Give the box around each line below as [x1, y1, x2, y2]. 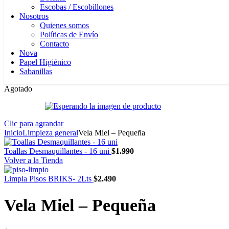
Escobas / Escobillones [40, 3, 113, 11]
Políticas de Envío [40, 30, 98, 39]
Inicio [4, 128, 22, 137]
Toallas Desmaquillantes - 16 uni [4, 147, 111, 155]
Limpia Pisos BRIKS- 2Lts [4, 174, 94, 183]
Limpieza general [22, 128, 78, 137]
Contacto [40, 39, 69, 48]
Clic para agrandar [4, 119, 63, 128]
